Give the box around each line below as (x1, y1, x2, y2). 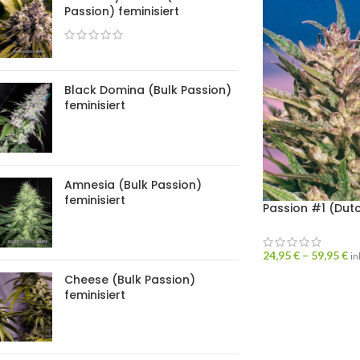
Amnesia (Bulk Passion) (64, 176, 202, 193)
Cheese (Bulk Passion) (64, 271, 195, 288)
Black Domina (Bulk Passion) (64, 82, 231, 99)
